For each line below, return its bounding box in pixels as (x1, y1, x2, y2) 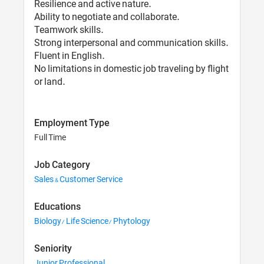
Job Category (34, 156, 91, 175)
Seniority (34, 239, 72, 259)
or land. (34, 72, 65, 92)
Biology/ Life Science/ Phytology (34, 213, 151, 230)
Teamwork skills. (34, 21, 104, 40)
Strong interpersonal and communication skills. (34, 34, 229, 53)
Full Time (34, 129, 67, 146)
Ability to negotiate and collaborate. (34, 8, 180, 27)
